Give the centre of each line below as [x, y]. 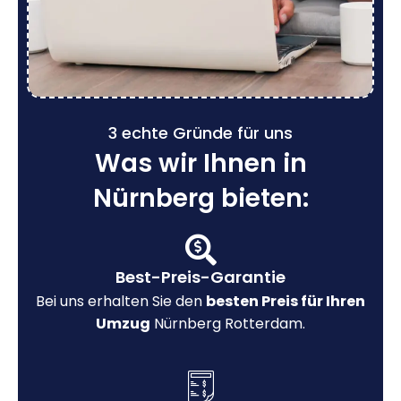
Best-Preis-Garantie [200, 277]
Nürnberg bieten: [200, 198]
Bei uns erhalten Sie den [121, 301]
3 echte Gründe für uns [200, 132]
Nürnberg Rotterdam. [228, 323]
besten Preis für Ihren [286, 301]
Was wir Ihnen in [200, 163]
